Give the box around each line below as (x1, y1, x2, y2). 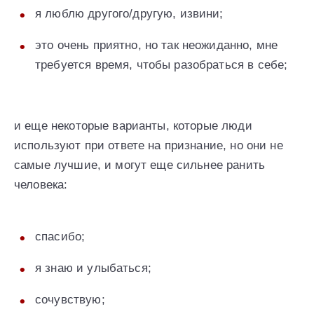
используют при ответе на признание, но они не (14, 139, 283, 153)
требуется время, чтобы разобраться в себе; (35, 58, 288, 72)
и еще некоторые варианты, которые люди (14, 119, 252, 133)
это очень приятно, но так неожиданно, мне (35, 39, 278, 53)
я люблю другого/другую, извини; (35, 7, 224, 21)
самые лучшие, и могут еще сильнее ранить (14, 158, 265, 172)
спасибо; (35, 230, 86, 244)
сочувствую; (35, 293, 105, 307)
